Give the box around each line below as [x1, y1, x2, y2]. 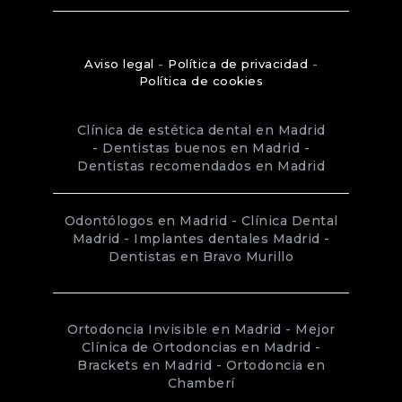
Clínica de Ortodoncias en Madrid [81, 338, 311, 355]
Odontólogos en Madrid [64, 212, 227, 229]
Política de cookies [138, 74, 264, 89]
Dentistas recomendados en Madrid [77, 157, 325, 174]
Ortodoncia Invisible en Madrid [66, 320, 282, 337]
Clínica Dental [240, 212, 338, 229]
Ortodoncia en [225, 356, 325, 373]
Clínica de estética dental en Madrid [76, 121, 326, 138]
